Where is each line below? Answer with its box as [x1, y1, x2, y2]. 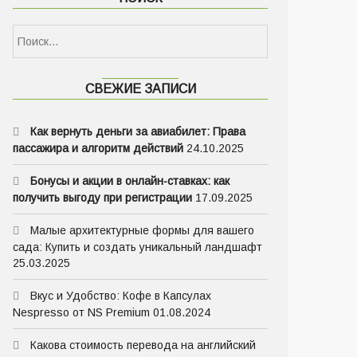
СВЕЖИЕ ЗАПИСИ [84, 82, 196, 96]
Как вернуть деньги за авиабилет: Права [30, 125, 245, 138]
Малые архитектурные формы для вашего [30, 224, 254, 237]
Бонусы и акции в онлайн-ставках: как [30, 175, 229, 187]
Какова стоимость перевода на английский [30, 339, 256, 351]
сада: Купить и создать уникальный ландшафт [13, 241, 262, 253]
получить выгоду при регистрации [13, 191, 192, 204]
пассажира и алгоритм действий [13, 142, 183, 155]
